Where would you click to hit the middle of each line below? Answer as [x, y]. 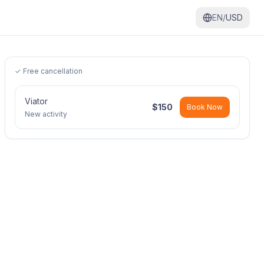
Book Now [205, 107]
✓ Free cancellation [49, 71]
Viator [36, 101]
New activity [46, 114]
